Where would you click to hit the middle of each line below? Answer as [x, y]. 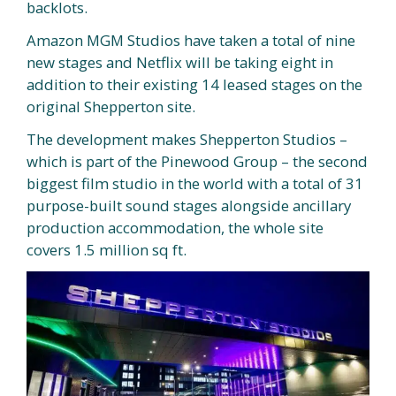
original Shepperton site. [113, 107]
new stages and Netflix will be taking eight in [180, 63]
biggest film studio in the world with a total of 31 [195, 184]
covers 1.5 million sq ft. [107, 250]
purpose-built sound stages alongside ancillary [189, 206]
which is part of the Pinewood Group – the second [197, 162]
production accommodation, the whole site [175, 228]
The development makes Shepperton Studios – [187, 140]
